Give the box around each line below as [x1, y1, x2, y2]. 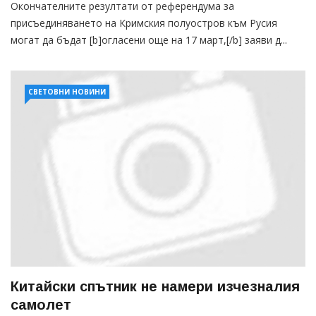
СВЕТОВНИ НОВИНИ [28, 87, 106, 97]
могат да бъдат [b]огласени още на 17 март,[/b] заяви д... [11, 33, 287, 47]
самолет [11, 297, 71, 313]
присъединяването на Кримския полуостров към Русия [11, 16, 277, 30]
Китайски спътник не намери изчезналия [11, 279, 300, 295]
